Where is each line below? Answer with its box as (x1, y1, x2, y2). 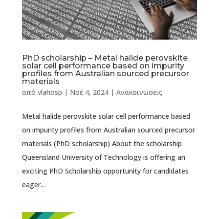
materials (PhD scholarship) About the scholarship (22, 139, 182, 149)
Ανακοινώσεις (116, 88, 162, 97)
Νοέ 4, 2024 (69, 88, 109, 97)
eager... (22, 180, 45, 190)
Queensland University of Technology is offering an (22, 153, 185, 162)
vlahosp (37, 88, 62, 97)
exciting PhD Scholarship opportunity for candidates (22, 166, 189, 176)
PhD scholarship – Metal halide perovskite (22, 53, 188, 63)
